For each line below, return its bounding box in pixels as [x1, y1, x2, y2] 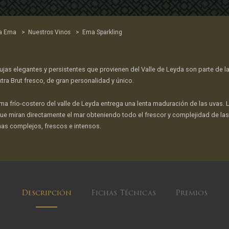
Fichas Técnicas [91, 190, 156, 198]
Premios [175, 190, 208, 198]
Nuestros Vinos [28, 29, 71, 36]
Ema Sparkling [82, 29, 123, 36]
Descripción [21, 190, 72, 198]
